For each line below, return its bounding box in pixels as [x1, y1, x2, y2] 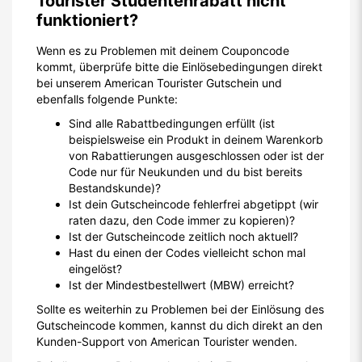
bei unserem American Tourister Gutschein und [36, 76, 282, 90]
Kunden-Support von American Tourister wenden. [36, 335, 297, 348]
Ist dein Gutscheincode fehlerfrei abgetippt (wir [69, 197, 318, 211]
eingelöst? [69, 262, 122, 276]
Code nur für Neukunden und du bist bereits [69, 165, 302, 179]
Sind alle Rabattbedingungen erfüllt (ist [69, 116, 275, 130]
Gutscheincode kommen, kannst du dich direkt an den [36, 318, 322, 332]
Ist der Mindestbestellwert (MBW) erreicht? [69, 278, 294, 292]
